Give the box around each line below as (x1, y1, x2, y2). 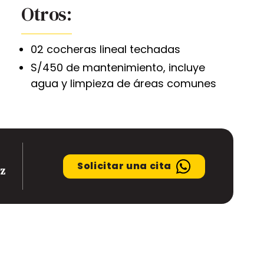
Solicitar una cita (77, 159, 171, 173)
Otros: (21, 1, 72, 28)
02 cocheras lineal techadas (30, 42, 180, 57)
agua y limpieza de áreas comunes (30, 76, 216, 91)
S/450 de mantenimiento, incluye (30, 60, 205, 75)
